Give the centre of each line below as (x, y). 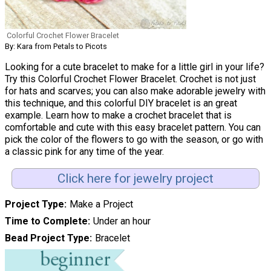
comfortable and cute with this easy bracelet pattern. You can (133, 127)
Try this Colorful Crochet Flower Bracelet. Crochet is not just (130, 79)
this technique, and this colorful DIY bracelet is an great (121, 103)
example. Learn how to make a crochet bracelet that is (118, 115)
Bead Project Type (47, 238)
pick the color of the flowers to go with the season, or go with (134, 139)
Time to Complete (46, 221)
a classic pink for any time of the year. (84, 151)
